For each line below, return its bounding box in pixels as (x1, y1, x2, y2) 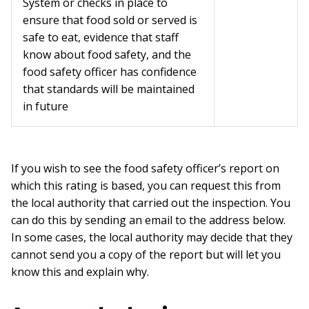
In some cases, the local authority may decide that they (11, 230, 292, 246)
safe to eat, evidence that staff (23, 30, 179, 46)
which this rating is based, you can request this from (11, 178, 281, 194)
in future (23, 99, 68, 114)
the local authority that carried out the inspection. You (11, 195, 290, 211)
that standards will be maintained (23, 81, 195, 97)
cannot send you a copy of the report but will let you (11, 247, 281, 263)
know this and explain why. (11, 264, 149, 280)
